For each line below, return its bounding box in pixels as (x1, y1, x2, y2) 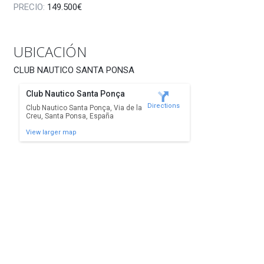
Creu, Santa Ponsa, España (25, 112, 114, 121)
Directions (147, 102, 180, 110)
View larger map (25, 128, 77, 137)
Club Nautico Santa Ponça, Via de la (25, 104, 142, 113)
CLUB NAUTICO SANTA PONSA (13, 65, 134, 76)
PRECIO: (13, 2, 45, 13)
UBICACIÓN (13, 42, 87, 62)
